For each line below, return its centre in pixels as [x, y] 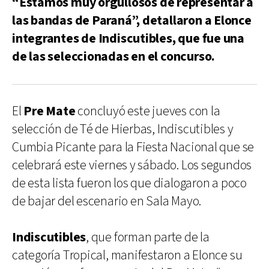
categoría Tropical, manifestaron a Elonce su [127, 255]
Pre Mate [50, 111]
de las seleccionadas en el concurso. [114, 56]
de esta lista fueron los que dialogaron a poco [129, 183]
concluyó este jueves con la [148, 111]
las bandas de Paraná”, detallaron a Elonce [132, 20]
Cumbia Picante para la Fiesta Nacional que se [133, 147]
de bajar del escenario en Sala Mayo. [107, 201]
